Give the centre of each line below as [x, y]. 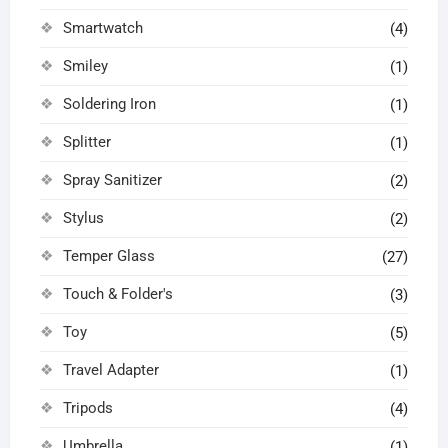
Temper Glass [108, 255]
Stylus [83, 217]
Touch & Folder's [117, 293]
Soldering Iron [109, 103]
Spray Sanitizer [112, 179]
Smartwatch [102, 27]
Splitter [86, 141]
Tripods [87, 407]
